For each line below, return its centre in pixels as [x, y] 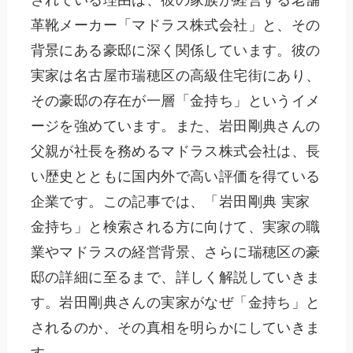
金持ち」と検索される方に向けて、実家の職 [175, 227]
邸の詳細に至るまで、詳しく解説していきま [175, 277]
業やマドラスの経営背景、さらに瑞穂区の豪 [175, 252]
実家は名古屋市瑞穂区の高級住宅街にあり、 [175, 75]
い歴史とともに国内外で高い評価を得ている [175, 176]
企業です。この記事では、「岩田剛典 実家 [170, 201]
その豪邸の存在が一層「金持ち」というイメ [175, 100]
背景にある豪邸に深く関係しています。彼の [175, 50]
